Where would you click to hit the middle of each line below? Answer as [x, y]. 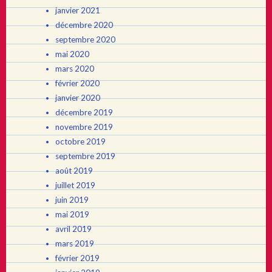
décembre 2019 [84, 113]
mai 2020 [72, 54]
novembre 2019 [84, 127]
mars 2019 [74, 244]
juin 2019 [72, 200]
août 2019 [74, 171]
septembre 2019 [85, 156]
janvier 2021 [77, 11]
